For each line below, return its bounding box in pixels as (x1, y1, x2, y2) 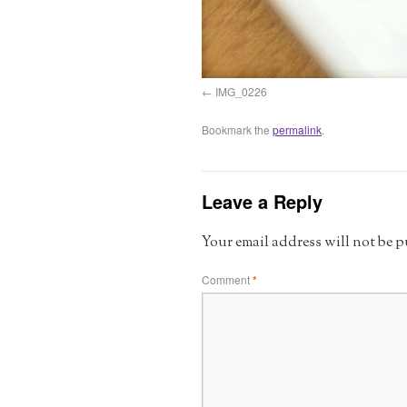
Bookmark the (202, 121, 273, 137)
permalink (273, 121, 322, 137)
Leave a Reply (202, 187, 323, 214)
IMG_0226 (215, 83, 267, 99)
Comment (202, 271, 253, 287)
